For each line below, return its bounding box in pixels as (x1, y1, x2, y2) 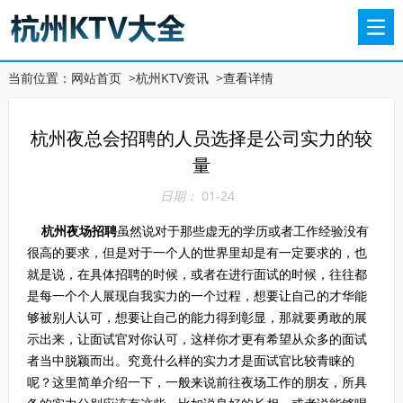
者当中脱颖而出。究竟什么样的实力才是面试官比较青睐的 (26, 352, 354, 369)
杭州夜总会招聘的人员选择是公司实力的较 (30, 126, 372, 150)
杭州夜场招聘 (40, 222, 117, 239)
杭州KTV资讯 (135, 69, 209, 86)
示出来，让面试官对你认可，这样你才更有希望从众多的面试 (26, 330, 367, 347)
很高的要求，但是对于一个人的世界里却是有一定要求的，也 (26, 244, 367, 261)
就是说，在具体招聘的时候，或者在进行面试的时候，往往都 (26, 265, 367, 282)
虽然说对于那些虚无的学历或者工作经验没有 (116, 222, 369, 239)
